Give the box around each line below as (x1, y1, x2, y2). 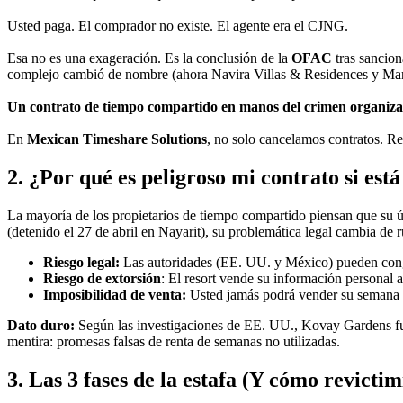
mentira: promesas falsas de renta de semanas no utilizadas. (7, 334, 340, 350)
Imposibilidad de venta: (43, 287, 186, 303)
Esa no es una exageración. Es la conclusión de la (7, 50, 291, 67)
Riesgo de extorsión (43, 271, 161, 287)
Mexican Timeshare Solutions (27, 131, 207, 148)
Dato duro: (7, 318, 75, 334)
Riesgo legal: (43, 255, 120, 271)
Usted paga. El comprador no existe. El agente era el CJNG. (7, 18, 348, 34)
